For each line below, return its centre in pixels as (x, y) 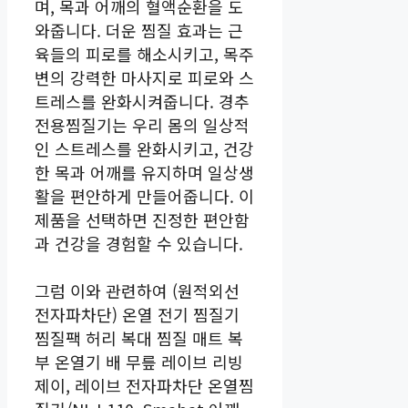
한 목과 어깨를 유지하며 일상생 (144, 172)
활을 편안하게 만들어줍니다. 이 (144, 195)
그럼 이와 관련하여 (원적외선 (137, 290)
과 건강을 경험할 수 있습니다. (139, 243)
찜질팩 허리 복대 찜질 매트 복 (139, 337)
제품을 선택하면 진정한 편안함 (142, 219)
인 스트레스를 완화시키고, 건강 (144, 148)
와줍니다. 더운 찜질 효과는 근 (139, 30)
